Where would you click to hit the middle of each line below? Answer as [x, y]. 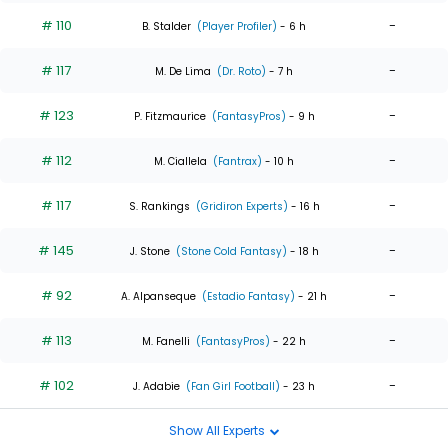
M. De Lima [183, 71]
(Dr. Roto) [240, 71]
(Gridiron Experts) [240, 206]
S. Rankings [159, 206]
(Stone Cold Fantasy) [229, 251]
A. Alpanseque [158, 296]
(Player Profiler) [235, 26]
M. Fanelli [166, 341]
